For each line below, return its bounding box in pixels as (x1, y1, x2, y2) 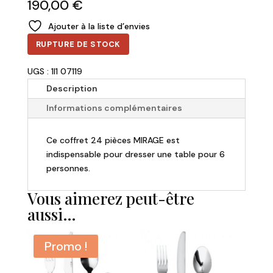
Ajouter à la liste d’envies (48, 21, 150, 32)
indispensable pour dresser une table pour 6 (46, 149, 225, 160)
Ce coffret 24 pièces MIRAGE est (46, 135, 180, 146)
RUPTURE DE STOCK (35, 39, 121, 50)
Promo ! (44, 238, 87, 255)
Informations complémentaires (46, 102, 182, 114)
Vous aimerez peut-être (27, 188, 194, 210)
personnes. (46, 163, 90, 174)
